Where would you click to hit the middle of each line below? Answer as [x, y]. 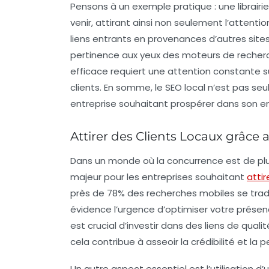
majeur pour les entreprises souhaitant [159, 177]
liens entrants [101, 38]
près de [89, 193]
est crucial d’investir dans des [138, 225]
